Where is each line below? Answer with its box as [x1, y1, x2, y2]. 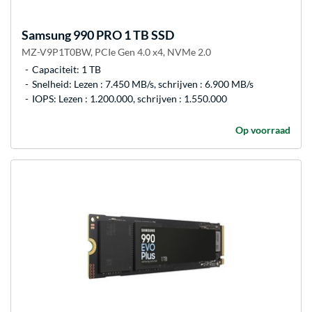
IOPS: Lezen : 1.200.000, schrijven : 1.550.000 [32, 93, 227, 105]
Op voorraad [235, 124, 290, 136]
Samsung [22, 27, 71, 43]
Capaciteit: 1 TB [32, 63, 101, 76]
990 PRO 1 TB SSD [71, 27, 174, 43]
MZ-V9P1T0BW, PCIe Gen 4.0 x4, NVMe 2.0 [22, 46, 211, 58]
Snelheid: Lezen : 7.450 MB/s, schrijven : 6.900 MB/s [32, 78, 253, 91]
